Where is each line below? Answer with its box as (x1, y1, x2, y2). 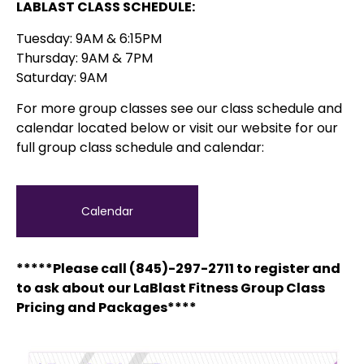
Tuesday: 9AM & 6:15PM (16, 28, 162, 48)
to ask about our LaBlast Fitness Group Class (16, 279, 325, 298)
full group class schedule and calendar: (16, 138, 267, 158)
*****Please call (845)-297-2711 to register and (16, 259, 340, 279)
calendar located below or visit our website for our (16, 119, 338, 138)
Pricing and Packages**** (16, 298, 197, 318)
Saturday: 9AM (16, 67, 107, 87)
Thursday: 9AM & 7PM (16, 48, 153, 67)
